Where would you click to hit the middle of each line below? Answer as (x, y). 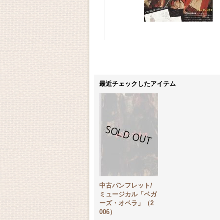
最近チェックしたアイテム (137, 84)
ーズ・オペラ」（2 (126, 203)
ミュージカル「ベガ (128, 194)
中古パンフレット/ (126, 185)
